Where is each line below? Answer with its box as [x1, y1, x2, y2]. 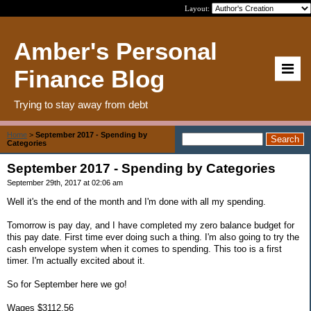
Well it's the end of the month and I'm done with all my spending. [7, 196, 266, 207]
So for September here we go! [7, 278, 127, 289]
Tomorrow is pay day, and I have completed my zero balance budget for [7, 219, 294, 230]
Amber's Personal [14, 37, 217, 65]
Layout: [185, 4, 212, 12]
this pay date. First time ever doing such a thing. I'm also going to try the [7, 231, 299, 242]
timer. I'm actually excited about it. [7, 255, 145, 266]
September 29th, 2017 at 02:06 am [7, 178, 123, 187]
